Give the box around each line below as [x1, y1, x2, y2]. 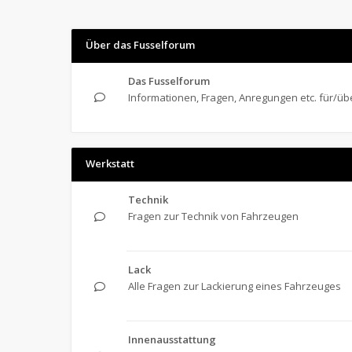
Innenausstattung [128, 332, 216, 346]
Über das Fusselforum [86, 38, 195, 52]
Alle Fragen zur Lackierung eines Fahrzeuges [128, 279, 341, 293]
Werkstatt [86, 156, 134, 170]
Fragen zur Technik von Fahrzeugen [128, 209, 299, 223]
